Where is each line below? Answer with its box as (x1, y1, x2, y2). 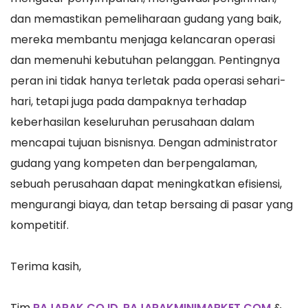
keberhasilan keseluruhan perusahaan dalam (10, 114, 254, 131)
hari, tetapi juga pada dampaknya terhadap (10, 93, 247, 110)
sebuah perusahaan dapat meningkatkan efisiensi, (10, 176, 282, 192)
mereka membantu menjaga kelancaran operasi (10, 32, 275, 48)
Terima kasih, (10, 258, 81, 275)
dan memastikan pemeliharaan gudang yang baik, (10, 11, 281, 27)
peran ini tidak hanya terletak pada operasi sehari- (10, 73, 286, 89)
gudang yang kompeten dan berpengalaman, (10, 155, 257, 172)
